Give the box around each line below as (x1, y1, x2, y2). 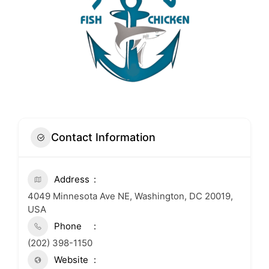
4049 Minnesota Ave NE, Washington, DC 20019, (28, 190, 233, 202)
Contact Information (51, 131, 156, 144)
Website (54, 253, 88, 265)
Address (54, 173, 89, 185)
